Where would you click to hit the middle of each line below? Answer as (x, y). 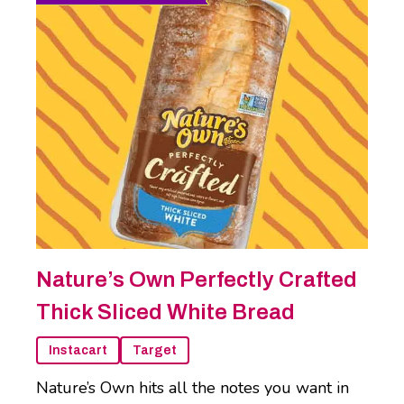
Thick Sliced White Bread (165, 312)
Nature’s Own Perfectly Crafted (197, 280)
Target (155, 351)
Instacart (78, 351)
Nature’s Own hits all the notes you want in (193, 388)
